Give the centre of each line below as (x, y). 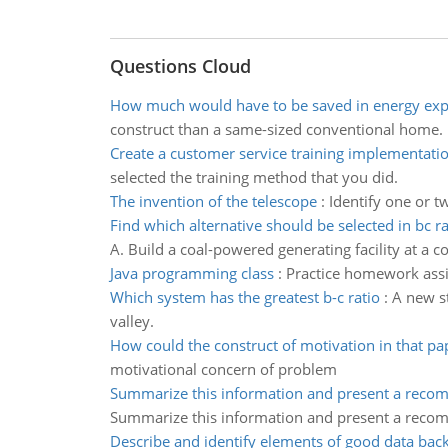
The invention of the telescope (213, 201)
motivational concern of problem (223, 369)
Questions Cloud (180, 66)
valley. (131, 321)
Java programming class (191, 273)
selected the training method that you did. (253, 177)
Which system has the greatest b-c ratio (244, 297)
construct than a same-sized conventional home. (276, 129)
